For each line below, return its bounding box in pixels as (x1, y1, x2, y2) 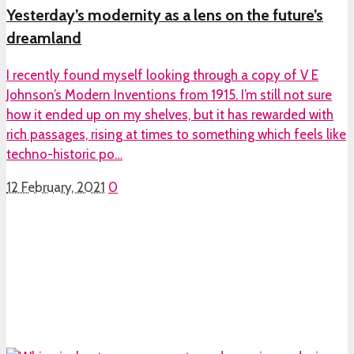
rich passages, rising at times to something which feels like (6, 126, 346, 143)
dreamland (6, 28, 81, 48)
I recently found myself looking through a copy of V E (6, 67, 318, 84)
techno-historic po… (6, 146, 122, 163)
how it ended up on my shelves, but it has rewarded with (6, 107, 333, 123)
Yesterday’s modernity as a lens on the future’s (6, 6, 323, 25)
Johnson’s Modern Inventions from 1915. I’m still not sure (6, 87, 332, 104)
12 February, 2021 (6, 179, 105, 196)
